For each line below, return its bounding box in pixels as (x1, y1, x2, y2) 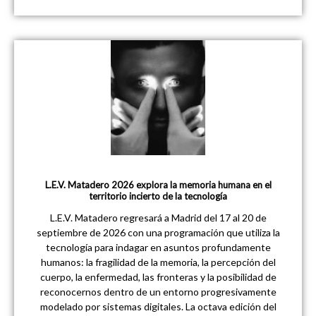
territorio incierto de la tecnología (89, 190, 227, 202)
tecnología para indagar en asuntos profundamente (45, 241, 271, 254)
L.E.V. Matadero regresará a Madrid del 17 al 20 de (49, 212, 267, 224)
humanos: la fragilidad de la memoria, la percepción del (40, 256, 276, 269)
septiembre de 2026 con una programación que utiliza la (36, 226, 280, 239)
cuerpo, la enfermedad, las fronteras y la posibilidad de (39, 271, 276, 284)
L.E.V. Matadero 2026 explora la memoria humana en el (44, 179, 272, 191)
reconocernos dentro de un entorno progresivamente (39, 286, 276, 298)
